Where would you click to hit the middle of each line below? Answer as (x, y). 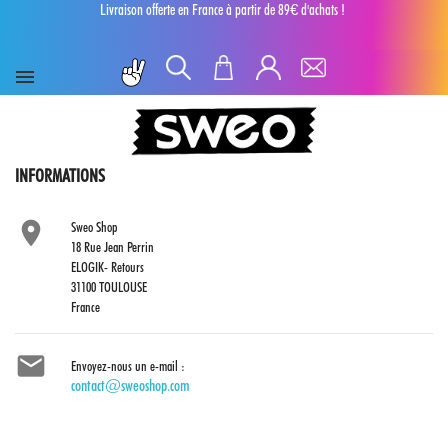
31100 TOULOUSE (109, 287)
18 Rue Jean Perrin (112, 247)
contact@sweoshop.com (130, 385)
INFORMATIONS (60, 175)
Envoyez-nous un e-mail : (128, 366)
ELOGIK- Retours (107, 267)
